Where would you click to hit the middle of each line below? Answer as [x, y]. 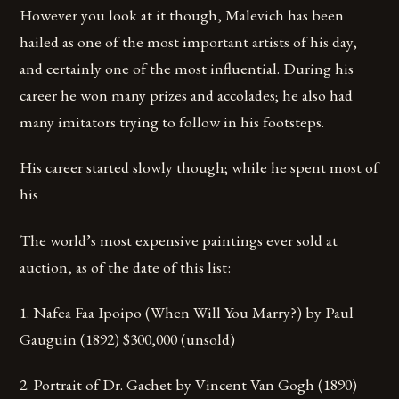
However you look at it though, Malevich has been [182, 15]
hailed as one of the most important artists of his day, [189, 42]
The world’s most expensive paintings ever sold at [179, 240]
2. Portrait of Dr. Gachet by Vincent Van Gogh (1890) [189, 384]
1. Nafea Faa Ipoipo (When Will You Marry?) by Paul [187, 312]
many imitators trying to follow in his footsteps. [172, 122]
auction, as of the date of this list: [126, 266]
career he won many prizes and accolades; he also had [187, 95]
